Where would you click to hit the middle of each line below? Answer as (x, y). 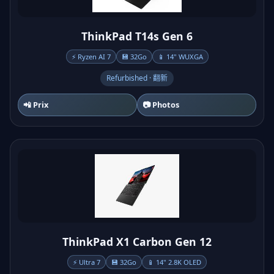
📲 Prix (36, 105)
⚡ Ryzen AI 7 (91, 57)
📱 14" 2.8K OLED (174, 262)
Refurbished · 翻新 (137, 78)
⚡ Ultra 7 (87, 262)
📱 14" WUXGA (180, 57)
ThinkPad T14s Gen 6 (137, 36)
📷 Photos (161, 105)
